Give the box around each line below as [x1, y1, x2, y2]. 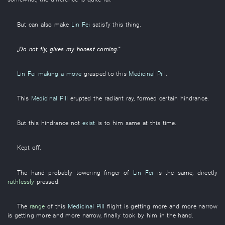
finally [104, 211, 121, 219]
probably [48, 168, 73, 176]
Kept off [17, 144, 40, 152]
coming [97, 45, 118, 53]
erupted [70, 94, 91, 102]
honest [76, 45, 95, 53]
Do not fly [19, 45, 47, 53]
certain [159, 94, 178, 102]
